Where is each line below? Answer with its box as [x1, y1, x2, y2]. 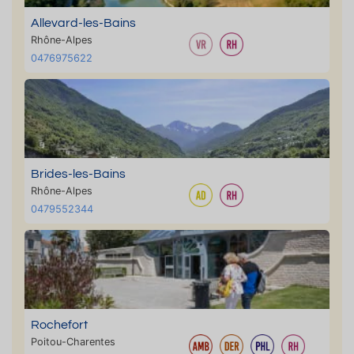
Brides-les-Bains [31, 168, 126, 180]
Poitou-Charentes [31, 336, 115, 348]
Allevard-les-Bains [31, 17, 136, 29]
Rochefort [31, 318, 88, 331]
